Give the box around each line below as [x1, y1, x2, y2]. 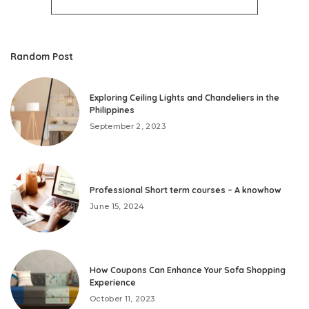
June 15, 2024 [90, 201, 145, 211]
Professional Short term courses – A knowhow [90, 184, 281, 195]
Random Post [10, 50, 73, 63]
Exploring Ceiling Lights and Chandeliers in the [90, 92, 279, 103]
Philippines [90, 104, 134, 115]
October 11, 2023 [90, 293, 155, 303]
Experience [90, 277, 136, 288]
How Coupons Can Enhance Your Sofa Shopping [90, 264, 286, 275]
